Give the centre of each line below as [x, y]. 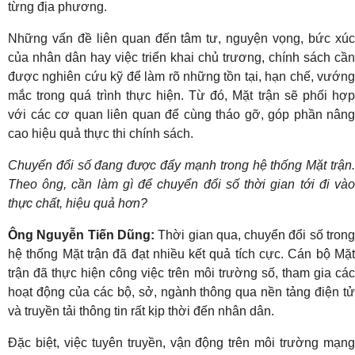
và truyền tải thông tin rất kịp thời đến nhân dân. [141, 311]
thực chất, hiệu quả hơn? [78, 203]
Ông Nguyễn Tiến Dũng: [81, 235]
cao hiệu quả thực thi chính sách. [101, 133]
